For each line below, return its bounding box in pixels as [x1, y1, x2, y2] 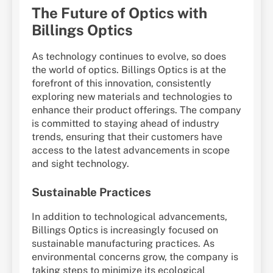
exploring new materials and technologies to [32, 91, 232, 103]
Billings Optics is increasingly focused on [32, 224, 218, 236]
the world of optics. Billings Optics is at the [32, 64, 226, 76]
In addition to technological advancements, [32, 211, 227, 223]
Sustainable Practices [32, 185, 151, 199]
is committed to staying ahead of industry [32, 118, 219, 130]
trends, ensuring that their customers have [32, 131, 222, 143]
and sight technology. [32, 158, 129, 170]
